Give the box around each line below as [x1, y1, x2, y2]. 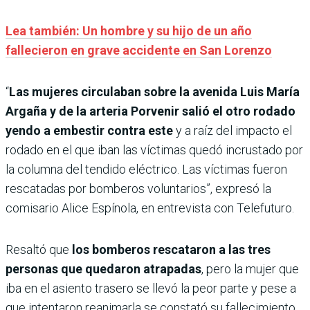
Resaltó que [6, 241, 72, 257]
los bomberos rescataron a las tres [72, 241, 271, 257]
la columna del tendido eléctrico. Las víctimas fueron [6, 161, 287, 176]
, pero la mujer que [201, 261, 299, 276]
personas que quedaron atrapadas [6, 261, 201, 276]
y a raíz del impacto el [173, 122, 292, 138]
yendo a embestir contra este [6, 122, 173, 138]
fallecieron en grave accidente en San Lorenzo [6, 42, 272, 57]
